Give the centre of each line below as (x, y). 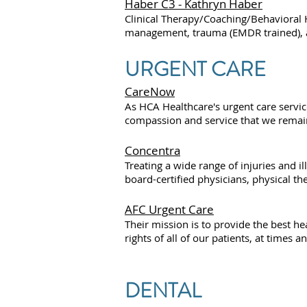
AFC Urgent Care (169, 210)
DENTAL (163, 291)
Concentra (152, 151)
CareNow (150, 92)
